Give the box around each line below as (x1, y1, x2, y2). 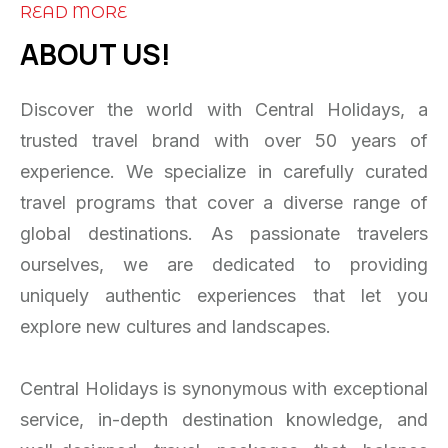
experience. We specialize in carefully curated (20, 160, 428, 182)
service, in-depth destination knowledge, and (20, 408, 428, 430)
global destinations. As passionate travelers (20, 222, 428, 244)
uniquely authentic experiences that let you (20, 284, 428, 306)
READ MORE (20, 2, 127, 22)
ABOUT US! (20, 34, 171, 73)
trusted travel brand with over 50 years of (20, 129, 428, 151)
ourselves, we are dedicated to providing (20, 253, 428, 275)
